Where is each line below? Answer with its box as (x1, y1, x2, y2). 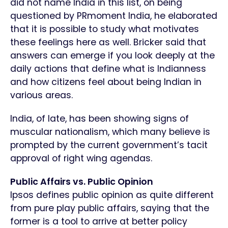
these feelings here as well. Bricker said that (10, 36, 206, 49)
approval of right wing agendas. (10, 152, 152, 165)
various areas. (10, 89, 73, 102)
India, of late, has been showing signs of (10, 112, 189, 125)
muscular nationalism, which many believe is (10, 126, 210, 138)
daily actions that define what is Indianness (10, 63, 206, 75)
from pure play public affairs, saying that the (10, 202, 209, 215)
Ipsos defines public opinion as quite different (10, 189, 214, 202)
